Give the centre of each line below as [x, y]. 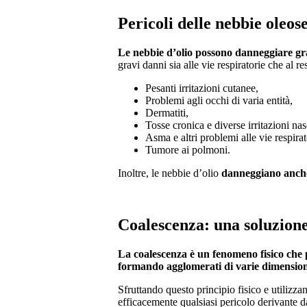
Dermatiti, [167, 112]
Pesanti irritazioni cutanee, [202, 88]
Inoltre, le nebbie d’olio [168, 173]
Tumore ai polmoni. [188, 149]
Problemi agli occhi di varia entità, [219, 100]
